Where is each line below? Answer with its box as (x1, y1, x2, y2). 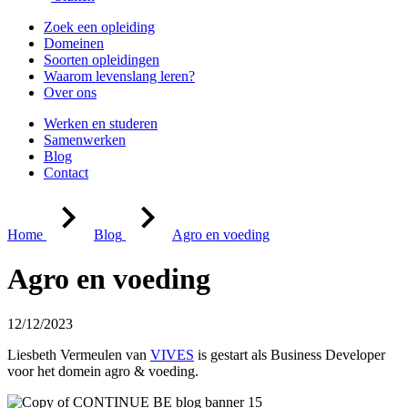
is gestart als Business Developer (194, 346, 385, 362)
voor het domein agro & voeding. (7, 362, 199, 379)
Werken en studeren (44, 116, 158, 131)
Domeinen (44, 36, 104, 51)
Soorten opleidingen (44, 52, 159, 67)
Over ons (44, 85, 97, 100)
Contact (44, 165, 88, 180)
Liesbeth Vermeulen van (7, 346, 150, 362)
